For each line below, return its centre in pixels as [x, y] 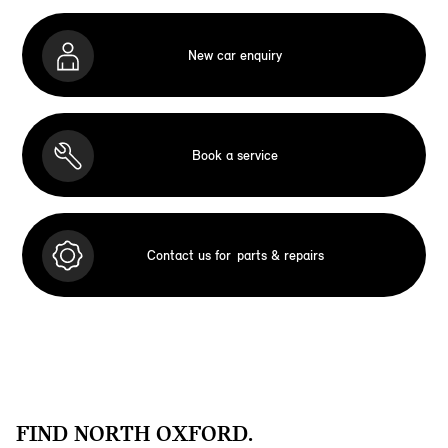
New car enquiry [235, 55]
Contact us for [188, 255]
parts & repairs [280, 255]
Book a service [235, 155]
